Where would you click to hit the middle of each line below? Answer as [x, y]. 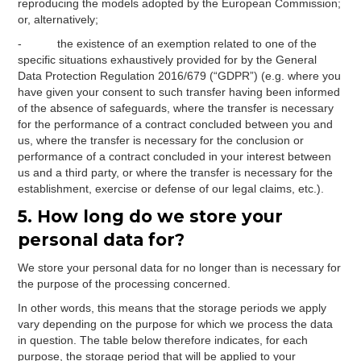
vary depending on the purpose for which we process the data [176, 324]
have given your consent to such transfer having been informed [179, 92]
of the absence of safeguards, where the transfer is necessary [176, 108]
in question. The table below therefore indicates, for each [163, 340]
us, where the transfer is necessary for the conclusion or [161, 140]
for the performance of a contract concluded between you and [176, 124]
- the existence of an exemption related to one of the [168, 44]
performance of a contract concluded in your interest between [175, 156]
